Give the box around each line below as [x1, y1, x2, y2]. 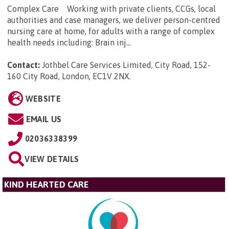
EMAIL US [26, 114, 62, 124]
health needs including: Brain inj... [7, 37, 131, 47]
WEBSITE [25, 94, 61, 103]
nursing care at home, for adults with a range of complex [7, 26, 215, 36]
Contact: [7, 60, 40, 70]
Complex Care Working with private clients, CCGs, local [7, 4, 216, 13]
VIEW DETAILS [25, 154, 79, 164]
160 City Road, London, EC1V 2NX [7, 71, 129, 81]
